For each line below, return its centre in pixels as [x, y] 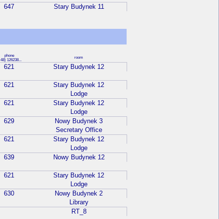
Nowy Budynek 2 [79, 194]
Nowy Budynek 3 [79, 121]
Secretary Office [79, 130]
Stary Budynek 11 [79, 7]
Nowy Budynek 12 [79, 157]
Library [79, 202]
